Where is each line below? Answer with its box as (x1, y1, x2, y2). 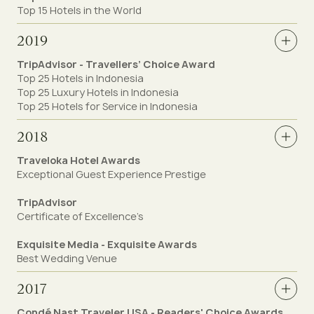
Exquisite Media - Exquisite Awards (17, 238, 197, 251)
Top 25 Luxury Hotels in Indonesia (17, 86, 179, 99)
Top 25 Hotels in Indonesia (17, 71, 144, 85)
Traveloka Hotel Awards (17, 153, 140, 167)
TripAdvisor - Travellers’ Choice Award (17, 57, 215, 71)
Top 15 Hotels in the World (17, 4, 142, 17)
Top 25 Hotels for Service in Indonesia (17, 100, 198, 113)
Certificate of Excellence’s (17, 210, 144, 223)
